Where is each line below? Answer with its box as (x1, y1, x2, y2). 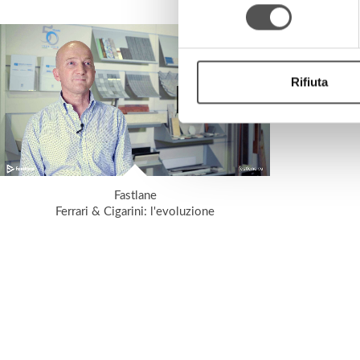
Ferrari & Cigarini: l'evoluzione (55, 206, 215, 219)
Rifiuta (290, 75, 328, 89)
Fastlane (113, 190, 157, 202)
